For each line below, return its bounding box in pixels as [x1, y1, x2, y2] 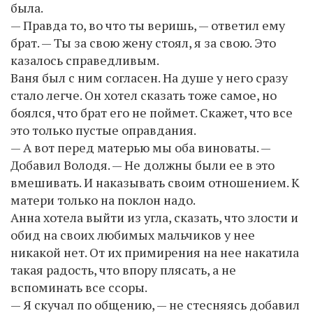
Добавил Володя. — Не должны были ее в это [10, 156, 275, 173]
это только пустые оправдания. [10, 121, 196, 138]
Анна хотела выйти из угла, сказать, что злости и [10, 208, 298, 226]
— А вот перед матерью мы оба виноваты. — [10, 138, 270, 156]
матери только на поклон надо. [10, 191, 196, 208]
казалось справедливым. [10, 51, 159, 68]
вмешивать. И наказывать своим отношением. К [10, 173, 300, 191]
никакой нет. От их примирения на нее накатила [10, 243, 299, 261]
